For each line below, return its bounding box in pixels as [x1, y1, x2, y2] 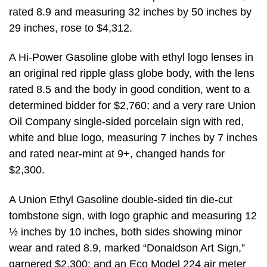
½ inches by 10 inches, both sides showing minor [9, 225, 242, 238]
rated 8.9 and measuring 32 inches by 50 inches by [9, 5, 252, 18]
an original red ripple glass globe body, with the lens [9, 67, 254, 80]
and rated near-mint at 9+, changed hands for [9, 148, 225, 160]
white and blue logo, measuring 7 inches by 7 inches [9, 132, 257, 144]
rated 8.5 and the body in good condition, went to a [9, 83, 250, 96]
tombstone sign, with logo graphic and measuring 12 [9, 209, 257, 222]
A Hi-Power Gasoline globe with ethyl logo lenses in [9, 51, 253, 64]
